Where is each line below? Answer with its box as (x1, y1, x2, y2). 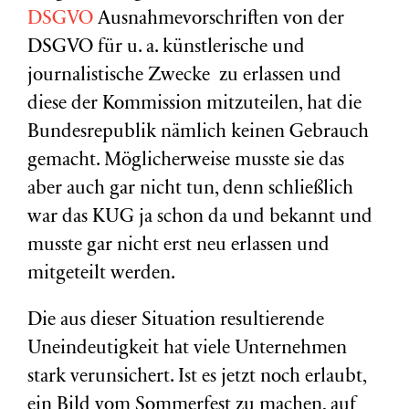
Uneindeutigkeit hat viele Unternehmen (27, 340, 347, 359)
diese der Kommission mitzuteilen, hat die (27, 95, 362, 114)
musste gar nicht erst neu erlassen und (27, 236, 330, 256)
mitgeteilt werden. (27, 265, 175, 284)
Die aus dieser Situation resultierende (27, 311, 324, 330)
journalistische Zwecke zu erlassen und (27, 67, 341, 86)
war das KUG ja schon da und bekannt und (27, 208, 372, 227)
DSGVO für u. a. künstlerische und (27, 38, 305, 58)
